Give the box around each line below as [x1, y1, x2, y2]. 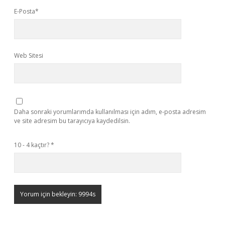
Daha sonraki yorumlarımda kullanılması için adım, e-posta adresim [14, 107, 206, 116]
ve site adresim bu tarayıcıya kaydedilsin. [14, 117, 130, 125]
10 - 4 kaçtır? [14, 141, 51, 149]
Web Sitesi [14, 51, 43, 60]
